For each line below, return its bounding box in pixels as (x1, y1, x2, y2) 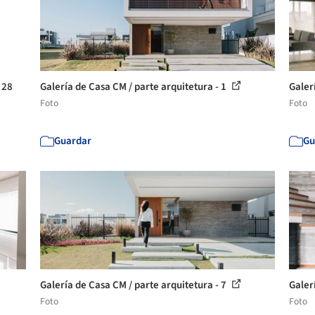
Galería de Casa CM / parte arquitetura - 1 (40, 79, 229, 94)
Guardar (54, 134, 92, 148)
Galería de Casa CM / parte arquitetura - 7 (40, 278, 229, 292)
